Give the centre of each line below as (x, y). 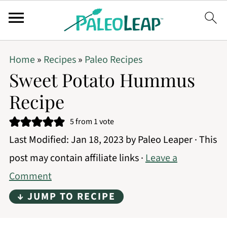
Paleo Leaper (165, 140)
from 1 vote (94, 122)
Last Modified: (40, 140)
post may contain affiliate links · (77, 158)
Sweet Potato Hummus (102, 80)
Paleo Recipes (113, 60)
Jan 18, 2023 (97, 140)
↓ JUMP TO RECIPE (66, 197)
